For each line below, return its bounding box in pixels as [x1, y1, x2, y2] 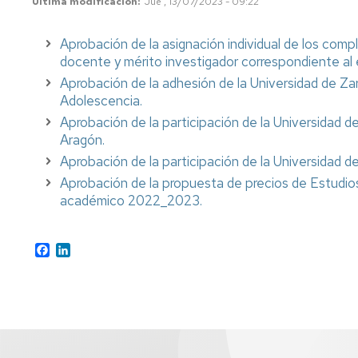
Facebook [50, 241, 104, 258]
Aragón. [60, 131, 105, 149]
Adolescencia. [60, 92, 142, 109]
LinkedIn [70, 241, 116, 258]
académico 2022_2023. [60, 192, 202, 209]
